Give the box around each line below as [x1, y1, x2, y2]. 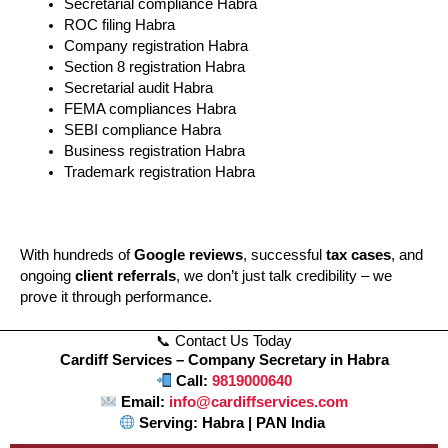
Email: [116, 393, 169, 410]
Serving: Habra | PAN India [135, 414, 330, 431]
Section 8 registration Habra [63, 59, 245, 75]
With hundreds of [20, 246, 134, 263]
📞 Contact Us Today [156, 332, 292, 349]
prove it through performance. [20, 288, 212, 305]
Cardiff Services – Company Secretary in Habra [59, 351, 389, 368]
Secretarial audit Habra [63, 80, 213, 96]
